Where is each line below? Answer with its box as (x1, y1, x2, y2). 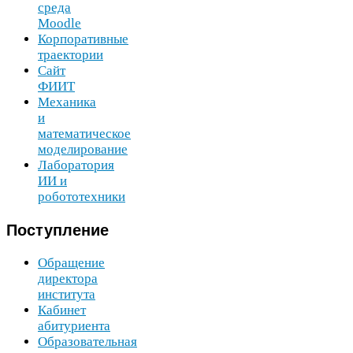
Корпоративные (38, 32, 128, 47)
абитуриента (38, 318, 110, 333)
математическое (38, 126, 131, 142)
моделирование (38, 142, 128, 158)
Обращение (38, 255, 105, 270)
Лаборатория (38, 158, 114, 173)
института (38, 286, 95, 302)
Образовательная (38, 333, 137, 349)
